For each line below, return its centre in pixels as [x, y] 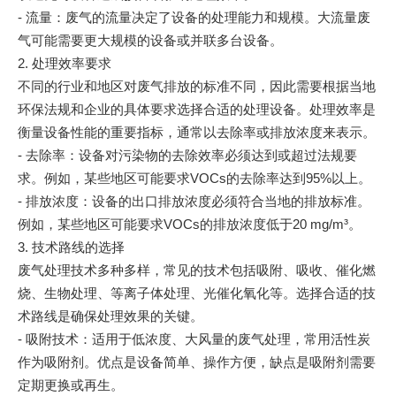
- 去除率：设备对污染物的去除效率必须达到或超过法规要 [187, 155]
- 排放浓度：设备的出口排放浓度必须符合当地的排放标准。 [194, 201]
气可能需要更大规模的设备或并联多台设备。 [150, 40]
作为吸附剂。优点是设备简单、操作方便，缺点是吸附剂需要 [197, 362]
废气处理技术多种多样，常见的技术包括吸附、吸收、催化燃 [197, 270]
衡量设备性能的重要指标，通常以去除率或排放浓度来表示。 [197, 132]
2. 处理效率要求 [65, 63]
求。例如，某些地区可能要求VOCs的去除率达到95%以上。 [194, 178]
